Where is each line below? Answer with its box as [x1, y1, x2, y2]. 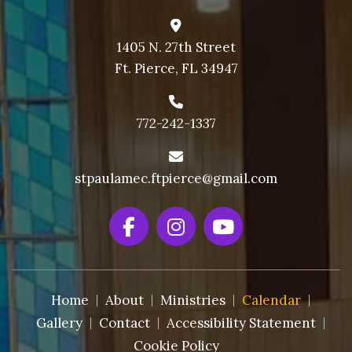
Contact [98, 314, 150, 332]
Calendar [241, 291, 301, 309]
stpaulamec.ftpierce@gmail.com [75, 170, 277, 187]
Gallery [35, 314, 82, 332]
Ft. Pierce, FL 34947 [114, 60, 238, 77]
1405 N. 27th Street [116, 38, 236, 56]
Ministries [159, 291, 225, 309]
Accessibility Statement [166, 314, 316, 332]
